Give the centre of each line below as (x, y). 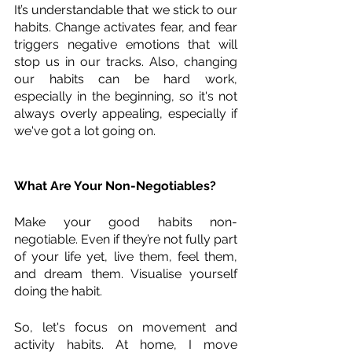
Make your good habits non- (126, 222)
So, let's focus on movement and (126, 327)
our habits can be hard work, (126, 79)
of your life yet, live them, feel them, (126, 256)
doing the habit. (60, 291)
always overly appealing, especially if (126, 113)
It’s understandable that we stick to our (126, 9)
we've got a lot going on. (85, 130)
